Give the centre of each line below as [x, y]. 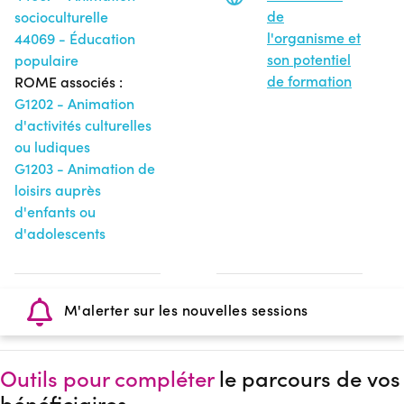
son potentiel [309, 59]
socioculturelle [61, 16]
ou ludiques [52, 146]
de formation [309, 80]
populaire [46, 60]
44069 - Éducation [75, 38]
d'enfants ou [55, 211]
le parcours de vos [307, 377]
